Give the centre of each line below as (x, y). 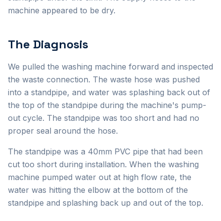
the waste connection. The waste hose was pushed (104, 79)
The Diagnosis (48, 44)
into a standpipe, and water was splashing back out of (109, 92)
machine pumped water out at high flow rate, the (100, 177)
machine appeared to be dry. (62, 10)
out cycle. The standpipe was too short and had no (104, 118)
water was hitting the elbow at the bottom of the (98, 190)
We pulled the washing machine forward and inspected (110, 67)
